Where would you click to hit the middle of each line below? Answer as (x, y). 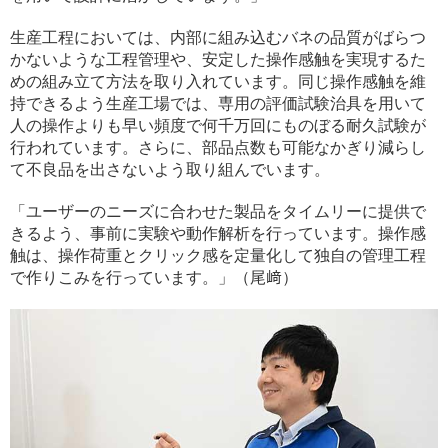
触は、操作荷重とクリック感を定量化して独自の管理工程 (218, 256)
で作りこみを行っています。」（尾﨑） (154, 278)
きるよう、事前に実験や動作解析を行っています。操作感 (218, 234)
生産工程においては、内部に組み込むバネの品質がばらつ (218, 38)
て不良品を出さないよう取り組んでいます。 (170, 170)
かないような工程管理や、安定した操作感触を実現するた (218, 60)
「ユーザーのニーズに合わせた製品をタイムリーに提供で (218, 212)
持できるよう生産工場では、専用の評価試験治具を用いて (218, 104)
